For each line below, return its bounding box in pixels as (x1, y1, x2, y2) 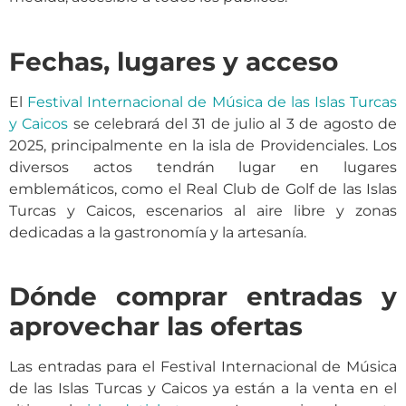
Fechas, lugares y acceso (9, 45, 338, 77)
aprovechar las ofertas (9, 310, 303, 342)
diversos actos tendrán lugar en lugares (9, 158, 397, 176)
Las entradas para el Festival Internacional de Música (9, 357, 397, 375)
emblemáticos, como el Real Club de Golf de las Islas (9, 179, 397, 198)
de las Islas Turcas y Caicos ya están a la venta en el (9, 379, 397, 397)
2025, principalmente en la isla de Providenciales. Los (9, 136, 397, 154)
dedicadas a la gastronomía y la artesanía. (9, 223, 306, 241)
